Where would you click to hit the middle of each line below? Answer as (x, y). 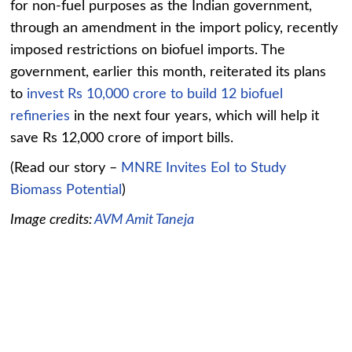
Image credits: (53, 220)
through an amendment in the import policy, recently (174, 28)
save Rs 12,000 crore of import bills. (122, 138)
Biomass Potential (66, 190)
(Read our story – (66, 168)
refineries (40, 116)
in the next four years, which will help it (195, 116)
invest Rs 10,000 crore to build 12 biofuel (155, 94)
